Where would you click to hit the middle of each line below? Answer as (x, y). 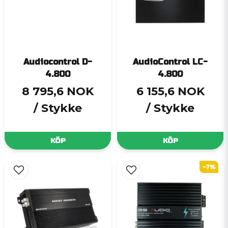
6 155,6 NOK (170, 91)
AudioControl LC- (170, 62)
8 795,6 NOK (58, 91)
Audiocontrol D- (58, 62)
